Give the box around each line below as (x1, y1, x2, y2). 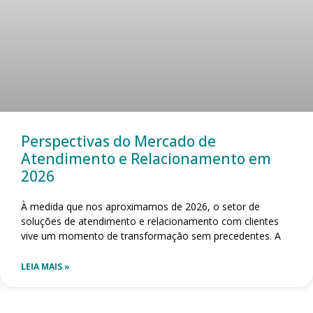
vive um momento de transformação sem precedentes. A (21, 228, 281, 242)
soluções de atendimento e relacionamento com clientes (21, 214, 279, 228)
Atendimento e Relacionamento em (21, 148, 271, 168)
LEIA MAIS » (21, 260, 70, 272)
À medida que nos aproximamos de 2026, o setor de (21, 199, 260, 213)
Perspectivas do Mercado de (21, 131, 216, 151)
